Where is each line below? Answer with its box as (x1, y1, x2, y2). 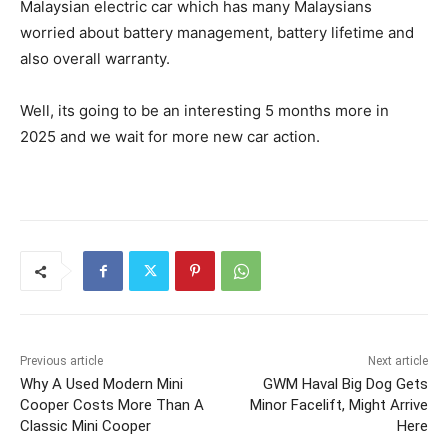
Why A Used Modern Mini (20, 375, 183, 394)
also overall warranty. (20, 49, 174, 69)
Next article (367, 354, 428, 369)
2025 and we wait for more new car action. (20, 127, 332, 147)
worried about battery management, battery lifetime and (20, 23, 414, 43)
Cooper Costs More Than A (20, 396, 204, 415)
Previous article (20, 354, 103, 369)
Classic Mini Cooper (20, 417, 151, 436)
